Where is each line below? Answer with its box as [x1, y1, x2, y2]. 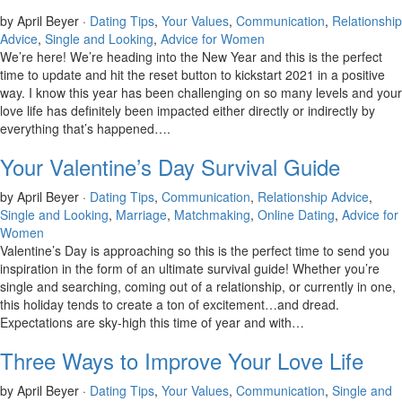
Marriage [116, 205, 167, 223]
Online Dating [258, 205, 335, 223]
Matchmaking [174, 205, 250, 223]
